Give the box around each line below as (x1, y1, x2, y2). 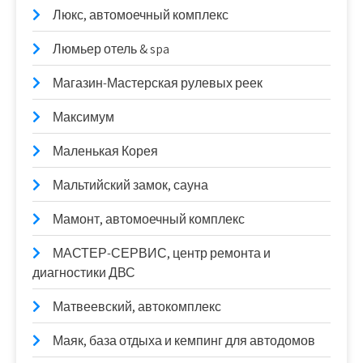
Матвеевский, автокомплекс (53, 297, 221, 315)
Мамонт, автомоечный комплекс (53, 210, 245, 228)
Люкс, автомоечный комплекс (53, 6, 228, 23)
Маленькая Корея (53, 142, 158, 160)
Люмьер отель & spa (53, 40, 169, 58)
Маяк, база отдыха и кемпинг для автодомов (53, 331, 315, 349)
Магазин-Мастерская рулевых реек (53, 74, 263, 92)
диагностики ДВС (32, 263, 135, 281)
